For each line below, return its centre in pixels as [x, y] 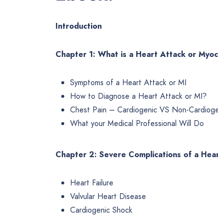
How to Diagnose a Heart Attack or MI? [138, 96]
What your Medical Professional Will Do [137, 124]
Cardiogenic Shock [101, 210]
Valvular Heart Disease [108, 197]
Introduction [79, 26]
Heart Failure [92, 183]
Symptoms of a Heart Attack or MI [128, 83]
